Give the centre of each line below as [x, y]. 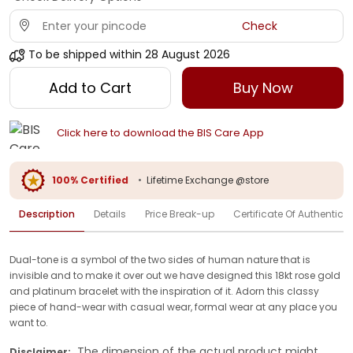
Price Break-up [180, 214]
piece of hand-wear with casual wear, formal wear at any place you [173, 307]
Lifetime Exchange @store [208, 180]
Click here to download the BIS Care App [160, 133]
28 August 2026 [188, 54]
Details [110, 214]
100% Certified [90, 180]
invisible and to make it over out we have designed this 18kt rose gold [175, 275]
